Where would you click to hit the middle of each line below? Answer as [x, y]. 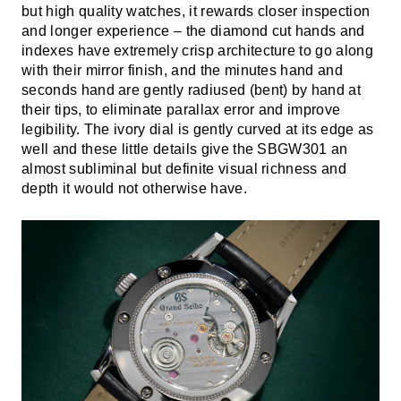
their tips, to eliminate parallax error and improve [181, 109]
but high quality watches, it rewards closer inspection [196, 11]
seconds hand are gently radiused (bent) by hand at [192, 90]
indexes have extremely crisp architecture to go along [197, 50]
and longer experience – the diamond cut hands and [193, 30]
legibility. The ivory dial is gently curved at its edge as [198, 129]
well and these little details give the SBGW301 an [185, 149]
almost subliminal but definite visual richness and [184, 168]
